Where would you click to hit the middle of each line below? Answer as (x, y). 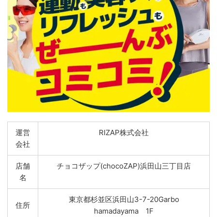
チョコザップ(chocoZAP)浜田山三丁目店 (124, 166)
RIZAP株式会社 (124, 132)
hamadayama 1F (124, 211)
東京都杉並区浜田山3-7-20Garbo (124, 199)
